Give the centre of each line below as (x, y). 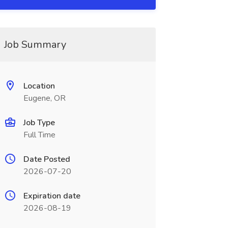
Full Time (39, 135)
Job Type (39, 123)
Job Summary (35, 45)
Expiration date (52, 196)
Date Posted (47, 159)
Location (39, 86)
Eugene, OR (44, 98)
